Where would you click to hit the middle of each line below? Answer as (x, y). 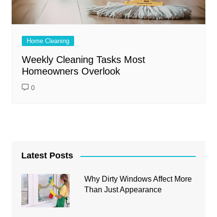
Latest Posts (47, 156)
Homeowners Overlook (71, 71)
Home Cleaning (48, 41)
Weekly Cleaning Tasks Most (83, 60)
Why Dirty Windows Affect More (138, 179)
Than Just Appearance (123, 190)
